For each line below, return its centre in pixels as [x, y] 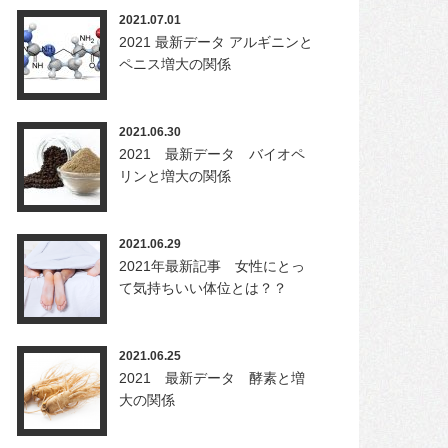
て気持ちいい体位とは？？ [202, 288]
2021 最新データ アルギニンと [215, 42]
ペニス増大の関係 [174, 64]
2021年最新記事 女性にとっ [211, 266]
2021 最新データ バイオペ [211, 154]
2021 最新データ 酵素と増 [211, 378]
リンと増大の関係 [174, 176]
